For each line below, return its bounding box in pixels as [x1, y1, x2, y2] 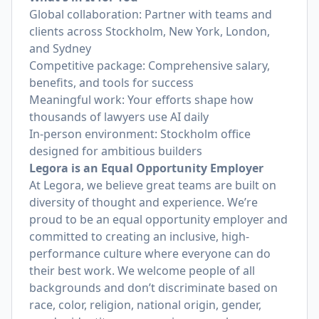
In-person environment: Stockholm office [29, 126, 251, 142]
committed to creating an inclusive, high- [29, 229, 249, 244]
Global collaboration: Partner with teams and [29, 6, 272, 22]
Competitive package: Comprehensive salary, [29, 58, 270, 73]
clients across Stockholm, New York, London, [29, 23, 270, 39]
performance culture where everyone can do [29, 246, 271, 261]
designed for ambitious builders [29, 143, 202, 159]
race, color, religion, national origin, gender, [29, 297, 261, 313]
